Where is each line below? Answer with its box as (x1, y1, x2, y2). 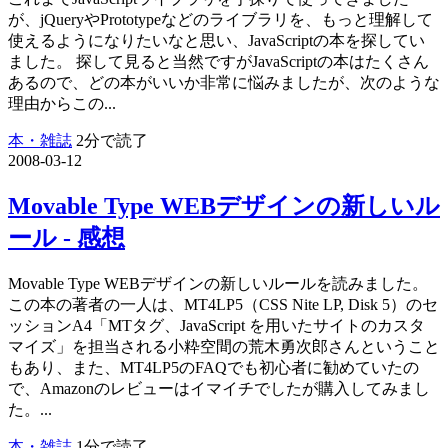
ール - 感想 (8, 225, 125, 252)
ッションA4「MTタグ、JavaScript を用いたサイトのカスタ (8, 317, 425, 335)
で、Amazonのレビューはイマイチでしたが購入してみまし (8, 380, 430, 398)
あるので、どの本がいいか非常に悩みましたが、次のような (8, 74, 440, 92)
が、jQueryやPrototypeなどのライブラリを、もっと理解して (8, 11, 433, 29)
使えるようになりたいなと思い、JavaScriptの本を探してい (8, 32, 425, 50)
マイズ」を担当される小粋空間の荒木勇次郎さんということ (8, 338, 440, 356)
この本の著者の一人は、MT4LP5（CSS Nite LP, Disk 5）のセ (8, 296, 438, 314)
